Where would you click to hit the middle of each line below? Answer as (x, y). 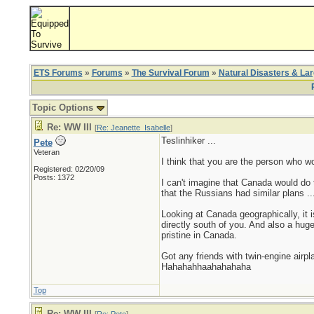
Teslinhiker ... (188, 141)
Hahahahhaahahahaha (206, 267)
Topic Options (64, 108)
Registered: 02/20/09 (69, 169)
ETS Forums (58, 73)
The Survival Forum (170, 73)
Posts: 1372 (54, 177)
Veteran (46, 152)
